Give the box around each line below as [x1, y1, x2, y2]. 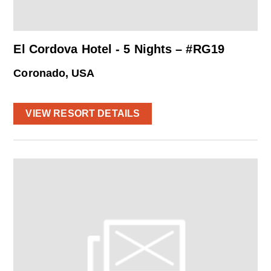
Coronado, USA [13, 67, 95, 80]
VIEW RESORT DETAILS [25, 108, 140, 119]
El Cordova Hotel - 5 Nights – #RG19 [13, 42, 224, 56]
